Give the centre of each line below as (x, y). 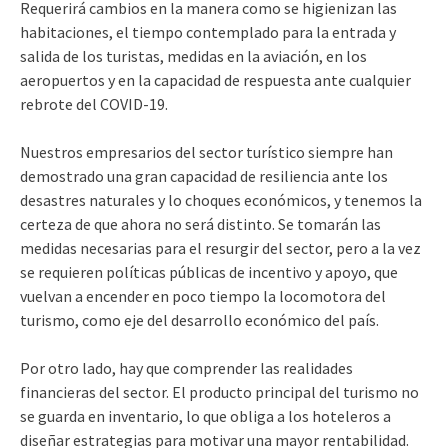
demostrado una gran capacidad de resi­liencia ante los (204, 175)
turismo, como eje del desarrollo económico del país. (199, 319)
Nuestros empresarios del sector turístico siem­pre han (206, 151)
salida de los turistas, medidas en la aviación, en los (193, 55)
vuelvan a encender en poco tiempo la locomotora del (203, 295)
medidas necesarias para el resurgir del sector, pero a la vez (220, 247)
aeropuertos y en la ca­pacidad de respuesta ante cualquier (215, 79)
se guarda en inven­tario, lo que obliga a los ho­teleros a (205, 415)
